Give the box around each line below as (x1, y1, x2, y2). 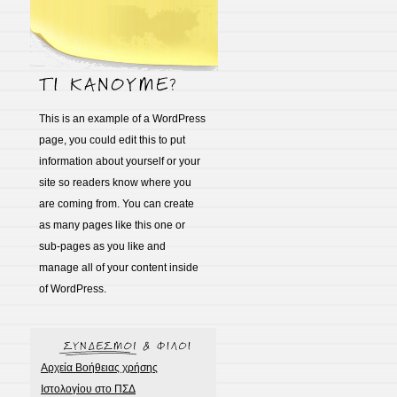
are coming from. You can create (39, 198, 194, 210)
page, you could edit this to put (39, 134, 185, 146)
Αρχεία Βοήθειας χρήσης (41, 362, 158, 374)
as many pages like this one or (39, 219, 185, 231)
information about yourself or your (39, 155, 200, 167)
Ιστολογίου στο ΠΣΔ (41, 383, 136, 395)
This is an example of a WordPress (39, 113, 206, 125)
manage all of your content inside (39, 261, 198, 274)
